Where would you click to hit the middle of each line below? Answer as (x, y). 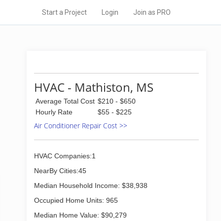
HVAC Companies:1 (65, 156)
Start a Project (64, 12)
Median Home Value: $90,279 (80, 215)
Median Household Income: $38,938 (91, 185)
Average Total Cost (65, 101)
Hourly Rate (54, 112)
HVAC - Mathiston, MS (94, 87)
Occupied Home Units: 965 (76, 200)
